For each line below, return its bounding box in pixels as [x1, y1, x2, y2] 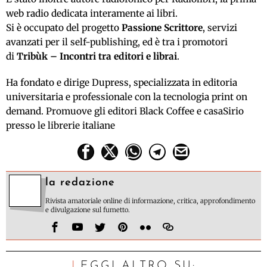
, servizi [203, 21, 237, 33]
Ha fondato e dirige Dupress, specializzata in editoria [6, 76, 237, 88]
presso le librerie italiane [6, 119, 115, 131]
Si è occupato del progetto [6, 21, 122, 33]
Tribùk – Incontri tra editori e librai [17, 50, 177, 62]
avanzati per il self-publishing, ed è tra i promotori [6, 36, 228, 48]
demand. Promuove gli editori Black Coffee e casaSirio [6, 105, 244, 117]
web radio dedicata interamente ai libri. [6, 7, 178, 19]
